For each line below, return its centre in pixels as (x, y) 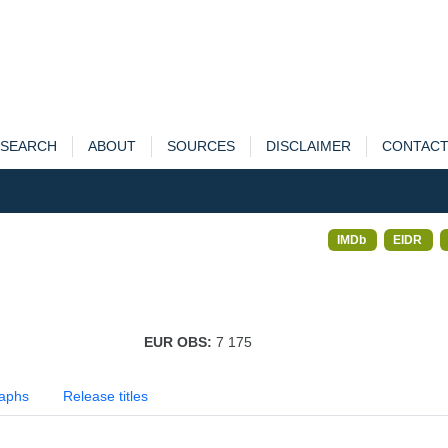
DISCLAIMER (308, 146)
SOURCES (200, 146)
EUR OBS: (179, 342)
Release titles (105, 396)
